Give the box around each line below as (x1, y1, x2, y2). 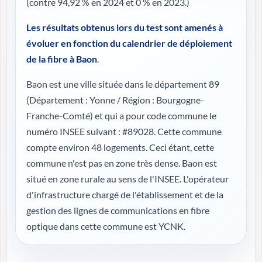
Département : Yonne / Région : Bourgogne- (29, 94, 204, 105)
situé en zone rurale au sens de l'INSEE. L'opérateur (26, 173, 229, 184)
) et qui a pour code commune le (90, 110, 216, 121)
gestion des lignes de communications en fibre (26, 205, 209, 216)
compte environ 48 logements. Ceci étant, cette (26, 142, 214, 153)
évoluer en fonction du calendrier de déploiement (26, 37, 232, 49)
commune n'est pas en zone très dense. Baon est (26, 157, 217, 168)
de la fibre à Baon (26, 53, 97, 64)
